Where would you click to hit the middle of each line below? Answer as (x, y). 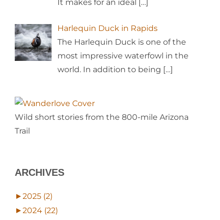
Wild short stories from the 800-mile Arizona (102, 117)
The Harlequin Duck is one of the (122, 42)
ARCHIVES (40, 172)
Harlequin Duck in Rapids (108, 28)
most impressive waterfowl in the (123, 55)
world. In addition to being (110, 69)
